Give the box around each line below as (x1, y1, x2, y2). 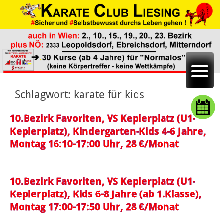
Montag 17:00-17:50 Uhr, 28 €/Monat (10, 201, 179, 213)
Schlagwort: (15, 88, 74, 101)
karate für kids (74, 88, 144, 101)
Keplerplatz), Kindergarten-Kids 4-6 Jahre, (10, 125, 206, 137)
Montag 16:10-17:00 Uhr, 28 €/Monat (10, 138, 179, 150)
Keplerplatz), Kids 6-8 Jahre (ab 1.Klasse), (10, 188, 202, 200)
